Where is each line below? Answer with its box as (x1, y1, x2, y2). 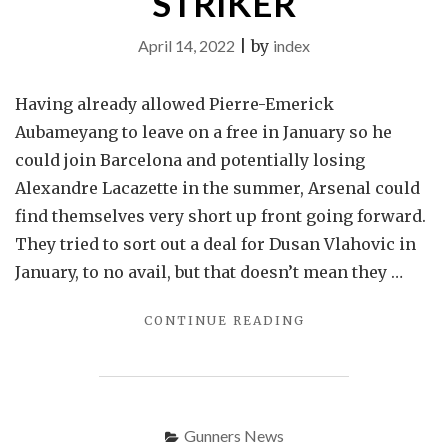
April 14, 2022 (138, 36, 235, 55)
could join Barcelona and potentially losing (15, 150, 365, 170)
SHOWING (303, 354, 380, 369)
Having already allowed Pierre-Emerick (15, 94, 334, 114)
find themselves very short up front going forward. (15, 206, 426, 226)
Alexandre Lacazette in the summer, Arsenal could (15, 178, 420, 198)
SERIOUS (303, 375, 371, 390)
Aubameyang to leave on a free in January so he (15, 122, 392, 142)
